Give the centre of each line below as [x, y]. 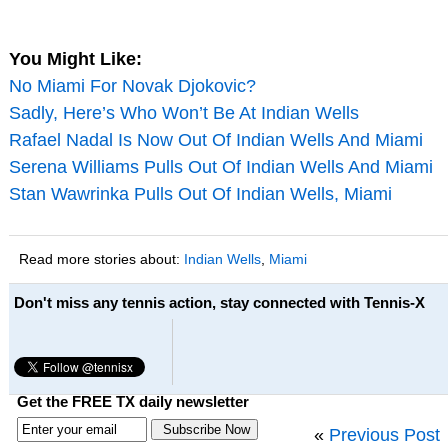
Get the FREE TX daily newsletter [132, 402]
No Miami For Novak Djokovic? [132, 85]
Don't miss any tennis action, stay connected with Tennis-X [219, 302]
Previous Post [384, 434]
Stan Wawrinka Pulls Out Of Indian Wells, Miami [200, 193]
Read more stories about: [101, 258]
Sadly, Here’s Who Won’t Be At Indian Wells [183, 112]
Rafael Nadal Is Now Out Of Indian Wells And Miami [215, 139]
